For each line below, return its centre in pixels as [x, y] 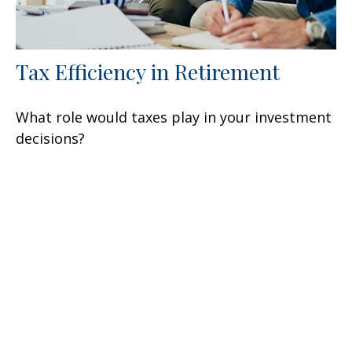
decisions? [50, 138]
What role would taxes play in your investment [174, 117]
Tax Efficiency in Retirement [148, 71]
